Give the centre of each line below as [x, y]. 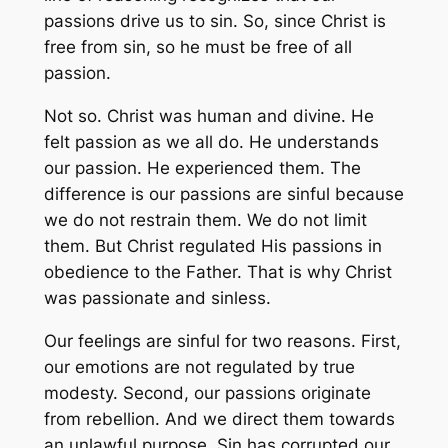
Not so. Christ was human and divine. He [208, 116]
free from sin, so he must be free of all [197, 47]
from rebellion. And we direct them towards [219, 419]
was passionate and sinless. [157, 298]
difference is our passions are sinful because [223, 194]
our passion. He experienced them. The [202, 168]
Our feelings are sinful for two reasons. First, [222, 341]
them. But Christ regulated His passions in [212, 246]
